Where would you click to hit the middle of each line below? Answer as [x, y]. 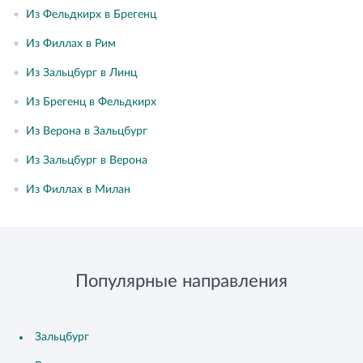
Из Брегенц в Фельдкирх [91, 102]
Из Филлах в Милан [78, 190]
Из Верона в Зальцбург [87, 131]
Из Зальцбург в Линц [81, 73]
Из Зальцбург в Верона [87, 160]
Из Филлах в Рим [71, 44]
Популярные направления [181, 281]
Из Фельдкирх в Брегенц [91, 15]
